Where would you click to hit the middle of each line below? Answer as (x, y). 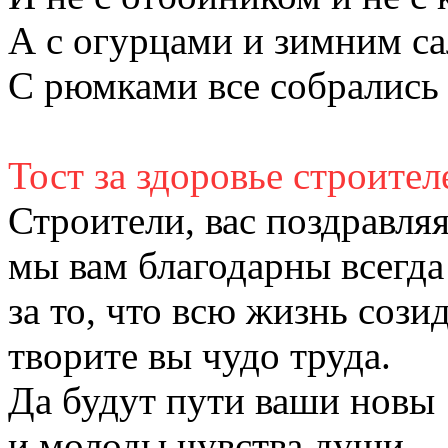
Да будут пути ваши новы (221, 400)
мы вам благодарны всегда (226, 265)
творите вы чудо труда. (199, 355)
